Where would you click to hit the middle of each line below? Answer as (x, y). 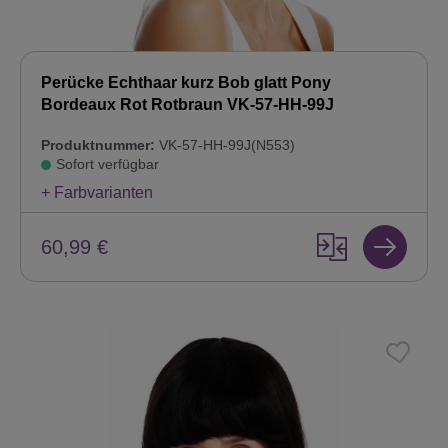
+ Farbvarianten (97, 193)
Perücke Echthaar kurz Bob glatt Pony (186, 83)
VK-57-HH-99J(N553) (225, 145)
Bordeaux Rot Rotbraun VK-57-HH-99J (187, 105)
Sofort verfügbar (107, 164)
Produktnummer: (98, 145)
